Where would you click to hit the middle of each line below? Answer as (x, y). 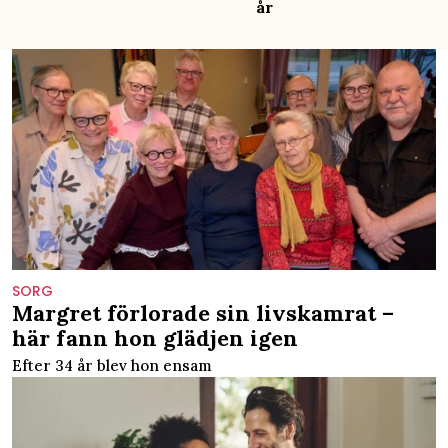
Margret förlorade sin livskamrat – (203, 313)
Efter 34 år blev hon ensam (112, 366)
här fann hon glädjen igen (155, 338)
